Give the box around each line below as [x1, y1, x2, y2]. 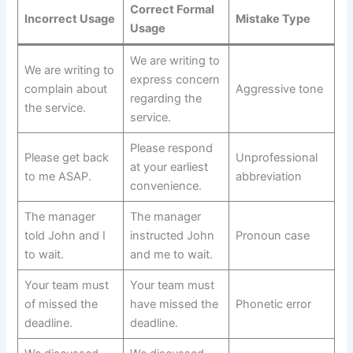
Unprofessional [235, 150, 318, 165]
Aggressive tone [235, 81, 323, 96]
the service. [24, 100, 86, 115]
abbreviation [235, 169, 302, 184]
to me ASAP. [24, 169, 91, 184]
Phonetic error [235, 296, 311, 311]
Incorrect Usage [24, 11, 115, 26]
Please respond [129, 140, 213, 155]
